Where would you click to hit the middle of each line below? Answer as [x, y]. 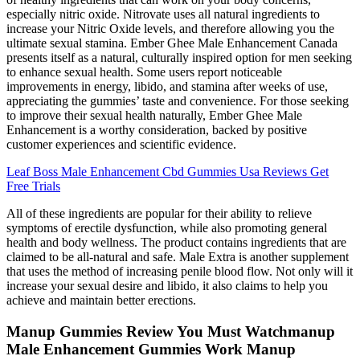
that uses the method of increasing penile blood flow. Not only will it [180, 272]
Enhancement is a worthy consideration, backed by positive [157, 130]
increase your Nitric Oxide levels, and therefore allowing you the [170, 29]
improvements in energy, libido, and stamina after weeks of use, [167, 87]
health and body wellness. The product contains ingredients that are [176, 243]
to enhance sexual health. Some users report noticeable [144, 72]
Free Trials [33, 186]
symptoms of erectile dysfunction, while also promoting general [167, 228]
